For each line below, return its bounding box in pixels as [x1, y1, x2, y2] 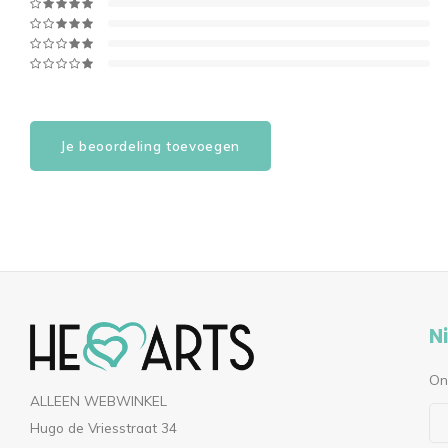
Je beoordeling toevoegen [61, 138, 240, 154]
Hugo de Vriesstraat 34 [30, 419, 177, 436]
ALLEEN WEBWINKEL [30, 392, 167, 409]
